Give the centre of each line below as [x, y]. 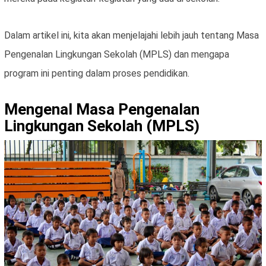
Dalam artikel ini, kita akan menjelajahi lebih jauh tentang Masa [132, 36]
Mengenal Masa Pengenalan [102, 110]
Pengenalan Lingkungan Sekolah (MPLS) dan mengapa [117, 55]
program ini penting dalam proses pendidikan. [97, 74]
